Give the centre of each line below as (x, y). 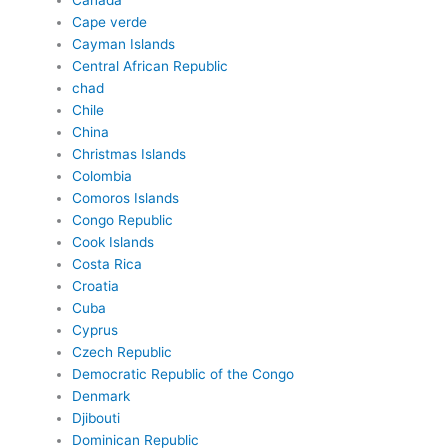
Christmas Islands (128, 154)
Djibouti (95, 418)
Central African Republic (149, 66)
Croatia (95, 286)
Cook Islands (112, 242)
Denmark (100, 396)
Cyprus (94, 330)
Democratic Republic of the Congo (182, 374)
